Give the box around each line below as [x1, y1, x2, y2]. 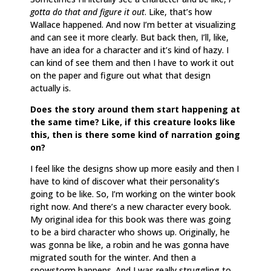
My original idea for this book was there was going [30, 213, 231, 225]
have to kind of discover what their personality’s [30, 175, 220, 187]
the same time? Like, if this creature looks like [30, 116, 235, 128]
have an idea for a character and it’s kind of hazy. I [30, 44, 229, 56]
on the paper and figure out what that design [30, 69, 211, 81]
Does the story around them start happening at [30, 103, 240, 115]
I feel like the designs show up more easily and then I [30, 162, 239, 174]
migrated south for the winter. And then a [30, 251, 196, 263]
